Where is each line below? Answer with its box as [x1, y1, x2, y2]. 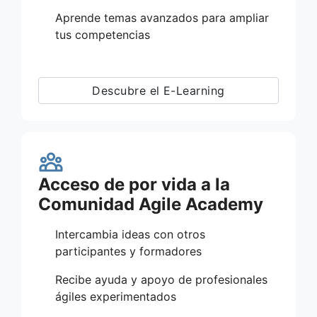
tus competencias [55, 27, 150, 42]
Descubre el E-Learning [92, 83, 225, 98]
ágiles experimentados [55, 289, 176, 304]
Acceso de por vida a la [38, 173, 230, 195]
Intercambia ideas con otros [55, 226, 205, 241]
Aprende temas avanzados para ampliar [55, 10, 269, 25]
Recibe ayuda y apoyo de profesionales [55, 272, 267, 287]
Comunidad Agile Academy [38, 193, 263, 214]
